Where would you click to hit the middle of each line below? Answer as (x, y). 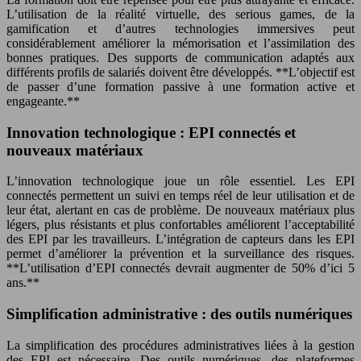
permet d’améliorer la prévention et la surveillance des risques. (180, 254)
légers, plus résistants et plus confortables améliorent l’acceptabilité (180, 225)
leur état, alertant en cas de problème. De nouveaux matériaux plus (180, 210)
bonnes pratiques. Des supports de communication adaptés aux (180, 57)
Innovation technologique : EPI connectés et (151, 132)
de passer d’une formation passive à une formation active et (180, 86)
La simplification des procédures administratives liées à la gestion (180, 345)
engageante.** (43, 101)
